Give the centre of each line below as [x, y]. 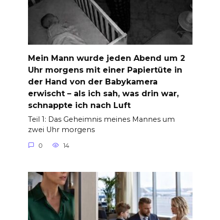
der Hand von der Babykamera [93, 82]
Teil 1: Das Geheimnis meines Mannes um [101, 120]
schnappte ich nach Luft [79, 105]
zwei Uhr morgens [61, 130]
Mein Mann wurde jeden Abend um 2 [106, 58]
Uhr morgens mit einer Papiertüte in [105, 70]
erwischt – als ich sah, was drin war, [103, 93]
